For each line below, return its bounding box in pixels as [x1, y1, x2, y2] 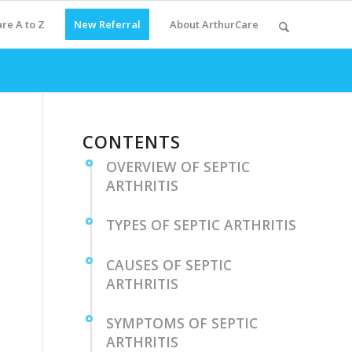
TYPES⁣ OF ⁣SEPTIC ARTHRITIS [106, 215, 297, 235]
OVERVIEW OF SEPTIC [106, 157, 251, 176]
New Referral [73, 17, 141, 31]
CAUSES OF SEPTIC [106, 255, 233, 274]
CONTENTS [82, 130, 181, 153]
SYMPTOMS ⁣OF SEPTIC [106, 313, 258, 332]
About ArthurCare [169, 17, 258, 31]
